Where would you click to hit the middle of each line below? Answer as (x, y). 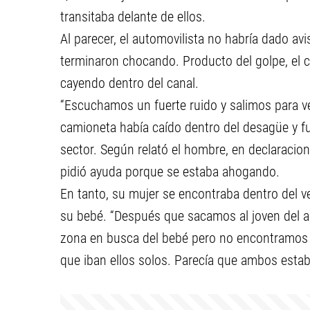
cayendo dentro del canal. (129, 83)
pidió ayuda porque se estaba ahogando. (170, 172)
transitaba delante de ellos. (133, 17)
